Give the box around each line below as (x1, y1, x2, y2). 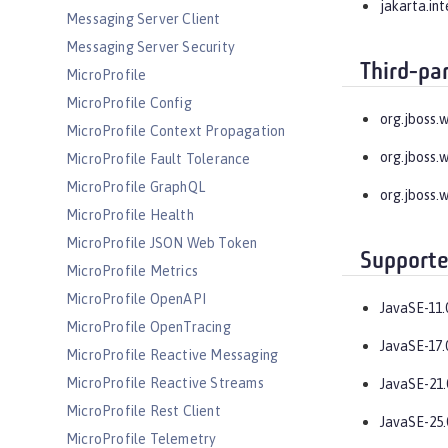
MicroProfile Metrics (66, 263, 198, 279)
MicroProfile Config (66, 95, 192, 111)
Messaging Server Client (66, 11, 221, 27)
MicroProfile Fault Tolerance (66, 151, 251, 167)
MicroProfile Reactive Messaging (66, 347, 279, 363)
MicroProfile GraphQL (66, 179, 205, 195)
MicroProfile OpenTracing (66, 319, 231, 335)
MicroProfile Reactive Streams (66, 375, 264, 391)
